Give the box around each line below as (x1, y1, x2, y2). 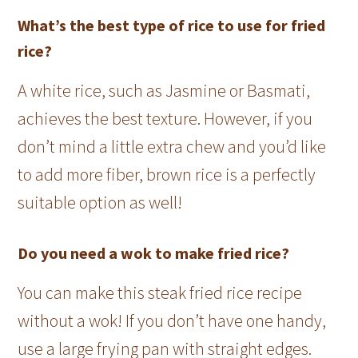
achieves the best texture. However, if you (18, 107, 313, 130)
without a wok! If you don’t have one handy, (18, 309, 327, 332)
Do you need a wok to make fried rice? (18, 243, 290, 264)
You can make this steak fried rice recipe (18, 281, 303, 304)
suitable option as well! (18, 191, 186, 214)
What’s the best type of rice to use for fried (18, 15, 326, 36)
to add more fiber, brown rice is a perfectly (18, 163, 316, 186)
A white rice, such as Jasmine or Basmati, (18, 79, 311, 102)
